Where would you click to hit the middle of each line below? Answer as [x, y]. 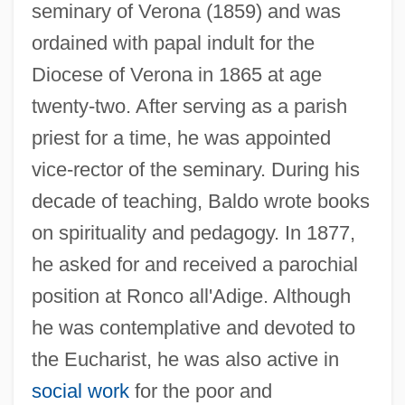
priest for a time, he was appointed [181, 137]
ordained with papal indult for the [173, 42]
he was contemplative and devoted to [193, 327]
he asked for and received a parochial [194, 264]
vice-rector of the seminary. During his [195, 169]
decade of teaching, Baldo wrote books [200, 201]
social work [80, 391]
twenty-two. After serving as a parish [189, 106]
